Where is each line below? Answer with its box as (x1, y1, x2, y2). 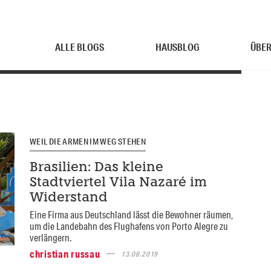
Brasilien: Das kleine (29, 161, 163, 174)
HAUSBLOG (155, 41, 200, 53)
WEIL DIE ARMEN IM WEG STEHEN (29, 136, 146, 147)
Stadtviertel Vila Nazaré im (29, 176, 207, 189)
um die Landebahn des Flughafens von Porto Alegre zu (29, 219, 228, 232)
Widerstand (29, 191, 108, 204)
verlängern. (29, 230, 72, 244)
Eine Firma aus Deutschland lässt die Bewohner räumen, (29, 207, 233, 221)
